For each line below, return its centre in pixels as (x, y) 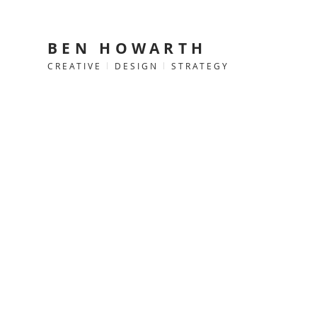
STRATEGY (198, 66)
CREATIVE (77, 66)
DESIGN (134, 66)
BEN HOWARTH (127, 48)
